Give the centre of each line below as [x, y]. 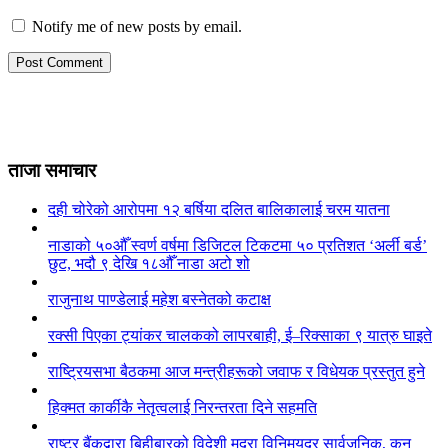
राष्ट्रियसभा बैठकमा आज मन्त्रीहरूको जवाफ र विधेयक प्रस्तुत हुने [236, 371]
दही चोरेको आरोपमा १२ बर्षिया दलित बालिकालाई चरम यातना [219, 209]
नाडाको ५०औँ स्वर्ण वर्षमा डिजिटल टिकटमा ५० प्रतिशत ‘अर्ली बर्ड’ [237, 245]
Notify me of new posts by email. [137, 27]
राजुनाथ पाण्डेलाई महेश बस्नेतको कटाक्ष [159, 299]
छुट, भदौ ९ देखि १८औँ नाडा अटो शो [149, 263]
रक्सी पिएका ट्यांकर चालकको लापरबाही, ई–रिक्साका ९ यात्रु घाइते [240, 335]
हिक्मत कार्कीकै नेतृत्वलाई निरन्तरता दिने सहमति [182, 407]
